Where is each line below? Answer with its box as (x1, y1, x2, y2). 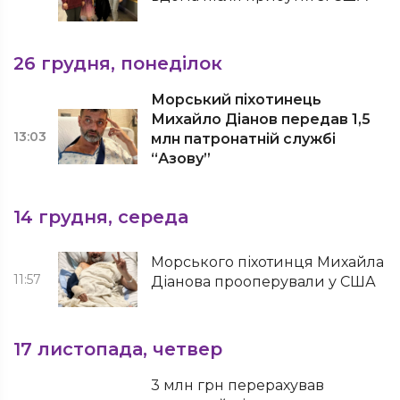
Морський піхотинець (151, 91, 322, 108)
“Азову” (151, 150, 212, 167)
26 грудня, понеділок (13, 53, 222, 74)
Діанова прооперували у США (151, 273, 377, 290)
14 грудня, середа (13, 206, 188, 228)
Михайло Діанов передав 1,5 (151, 111, 371, 128)
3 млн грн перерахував (151, 377, 325, 394)
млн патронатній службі (151, 130, 337, 147)
